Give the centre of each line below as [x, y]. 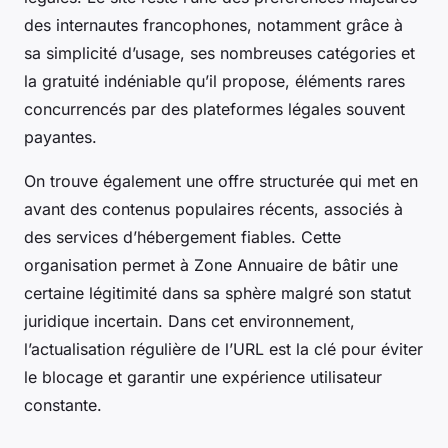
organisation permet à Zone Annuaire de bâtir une [211, 265]
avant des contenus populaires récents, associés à [213, 209]
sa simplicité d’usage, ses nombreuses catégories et [219, 53]
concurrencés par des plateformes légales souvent [214, 109]
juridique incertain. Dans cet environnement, [189, 321]
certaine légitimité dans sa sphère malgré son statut [217, 293]
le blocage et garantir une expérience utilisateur [203, 377]
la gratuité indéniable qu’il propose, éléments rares [214, 81]
